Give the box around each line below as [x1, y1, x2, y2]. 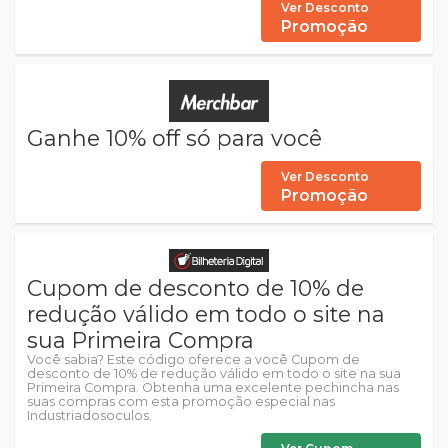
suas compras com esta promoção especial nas [27, 393, 335, 409]
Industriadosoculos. [27, 407, 152, 423]
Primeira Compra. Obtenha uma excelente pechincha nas [27, 379, 399, 395]
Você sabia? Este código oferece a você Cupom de [27, 351, 360, 367]
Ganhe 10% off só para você [27, 124, 322, 151]
